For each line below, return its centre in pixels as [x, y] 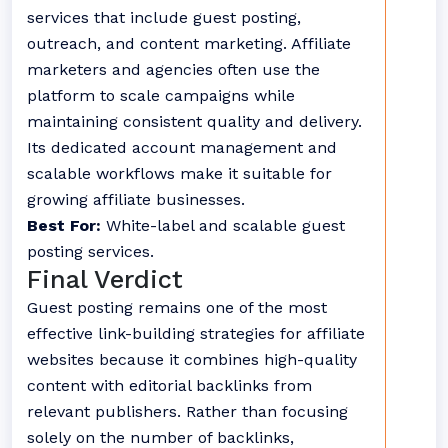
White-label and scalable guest [223, 225]
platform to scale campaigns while [161, 95]
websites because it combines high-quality [192, 359]
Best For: [64, 225]
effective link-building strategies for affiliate [196, 333]
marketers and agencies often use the [173, 69]
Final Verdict [105, 279]
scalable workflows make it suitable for [179, 173]
